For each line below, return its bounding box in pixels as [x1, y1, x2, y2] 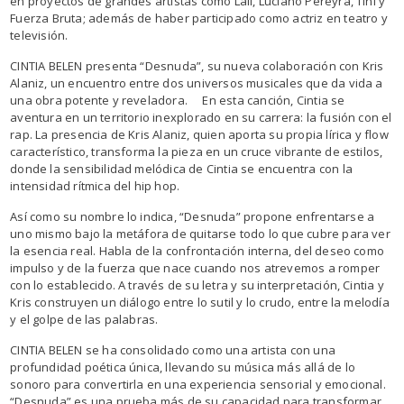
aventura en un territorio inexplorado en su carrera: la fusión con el [10, 108, 392, 125]
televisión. [10, 26, 69, 43]
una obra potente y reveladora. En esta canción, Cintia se [10, 91, 345, 108]
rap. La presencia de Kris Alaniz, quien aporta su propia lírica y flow [10, 125, 389, 142]
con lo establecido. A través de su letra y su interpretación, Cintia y [10, 276, 384, 293]
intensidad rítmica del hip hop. [10, 177, 195, 194]
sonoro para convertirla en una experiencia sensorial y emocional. [10, 375, 386, 392]
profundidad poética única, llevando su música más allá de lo [10, 358, 355, 375]
